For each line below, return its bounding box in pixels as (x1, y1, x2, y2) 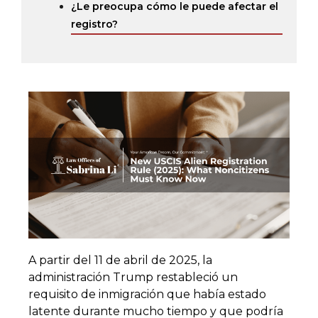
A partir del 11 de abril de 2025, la (28, 253, 212, 267)
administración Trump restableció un (28, 270, 238, 284)
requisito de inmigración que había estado (28, 287, 266, 301)
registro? (71, 18, 118, 31)
